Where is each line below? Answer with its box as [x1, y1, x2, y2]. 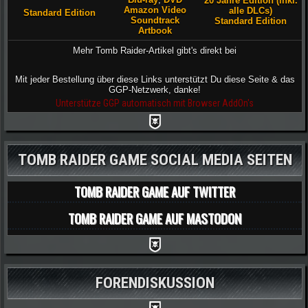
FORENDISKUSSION [95, 273, 214, 292]
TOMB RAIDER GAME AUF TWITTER [74, 181, 235, 201]
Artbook [138, 25, 172, 36]
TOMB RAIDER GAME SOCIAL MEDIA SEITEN [17, 150, 292, 169]
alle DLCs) [229, 5, 272, 16]
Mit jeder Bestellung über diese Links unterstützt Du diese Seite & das [14, 74, 295, 85]
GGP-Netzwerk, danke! [109, 84, 201, 95]
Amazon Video [124, 5, 186, 16]
